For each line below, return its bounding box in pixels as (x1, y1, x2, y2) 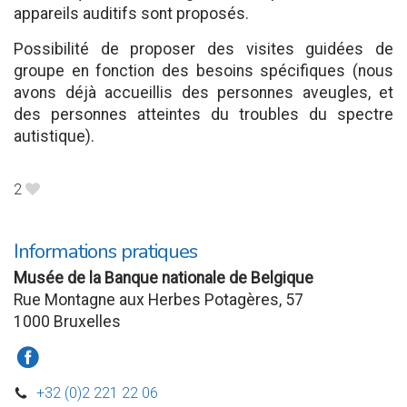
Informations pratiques (14, 237, 197, 266)
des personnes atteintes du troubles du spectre (14, 105, 393, 124)
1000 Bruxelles (14, 313, 121, 332)
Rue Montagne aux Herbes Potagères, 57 (14, 291, 303, 310)
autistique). (14, 127, 94, 145)
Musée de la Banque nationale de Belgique (14, 269, 313, 288)
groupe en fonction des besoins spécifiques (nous (14, 62, 393, 80)
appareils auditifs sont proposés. (14, 5, 249, 23)
